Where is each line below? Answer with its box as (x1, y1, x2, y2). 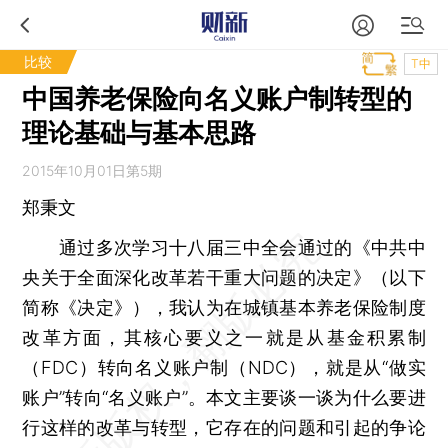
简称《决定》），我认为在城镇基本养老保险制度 (22, 297, 426, 318)
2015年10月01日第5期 (22, 162, 163, 179)
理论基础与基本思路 (22, 117, 257, 148)
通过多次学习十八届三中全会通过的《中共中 (22, 237, 426, 258)
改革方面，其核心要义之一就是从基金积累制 (22, 327, 426, 348)
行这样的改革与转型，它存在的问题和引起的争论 (22, 417, 426, 438)
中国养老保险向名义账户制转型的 (22, 83, 413, 114)
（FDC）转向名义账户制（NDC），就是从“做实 (22, 357, 426, 378)
